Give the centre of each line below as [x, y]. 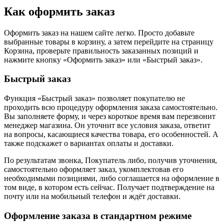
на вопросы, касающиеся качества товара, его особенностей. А [111, 134]
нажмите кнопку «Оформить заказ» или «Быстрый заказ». [103, 59]
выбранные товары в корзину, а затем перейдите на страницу [109, 41]
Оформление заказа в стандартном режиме [98, 215]
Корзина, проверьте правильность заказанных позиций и [101, 50]
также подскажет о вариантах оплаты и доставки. [89, 143]
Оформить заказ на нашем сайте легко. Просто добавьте [99, 32]
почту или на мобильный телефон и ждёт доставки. [92, 196]
